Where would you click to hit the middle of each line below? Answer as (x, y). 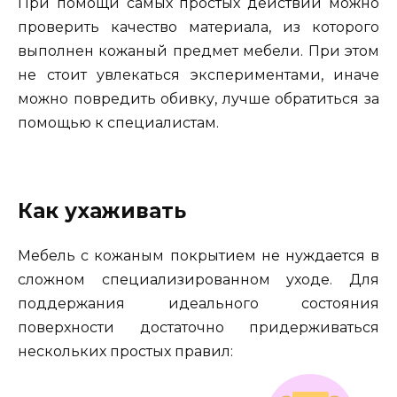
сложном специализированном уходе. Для (198, 280)
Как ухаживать (102, 211)
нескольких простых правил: (125, 352)
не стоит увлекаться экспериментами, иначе (198, 74)
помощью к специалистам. (118, 122)
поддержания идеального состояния (198, 304)
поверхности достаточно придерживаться (198, 328)
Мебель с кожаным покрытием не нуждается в (198, 256)
